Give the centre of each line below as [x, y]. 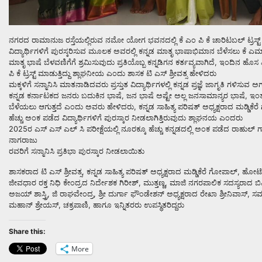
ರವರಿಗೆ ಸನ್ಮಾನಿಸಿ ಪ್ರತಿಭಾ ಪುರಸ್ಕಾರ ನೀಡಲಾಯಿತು [77, 151]
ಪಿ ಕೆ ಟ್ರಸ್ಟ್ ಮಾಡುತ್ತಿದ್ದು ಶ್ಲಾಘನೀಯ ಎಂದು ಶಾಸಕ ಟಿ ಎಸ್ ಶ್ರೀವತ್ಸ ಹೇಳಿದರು [113, 74]
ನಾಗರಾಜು [23, 140]
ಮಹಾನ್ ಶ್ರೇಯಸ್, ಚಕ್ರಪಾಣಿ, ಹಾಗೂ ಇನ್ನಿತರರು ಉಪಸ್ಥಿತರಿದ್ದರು [96, 205]
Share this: [27, 232]
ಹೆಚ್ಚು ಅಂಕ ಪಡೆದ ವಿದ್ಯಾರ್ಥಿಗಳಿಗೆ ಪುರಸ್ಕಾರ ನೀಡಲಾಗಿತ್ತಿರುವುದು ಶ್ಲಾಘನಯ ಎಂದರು [126, 118]
